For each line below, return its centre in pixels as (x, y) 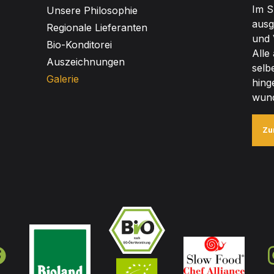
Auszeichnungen (86, 62)
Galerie (63, 79)
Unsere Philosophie (92, 10)
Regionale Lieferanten (97, 28)
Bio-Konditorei (79, 45)
